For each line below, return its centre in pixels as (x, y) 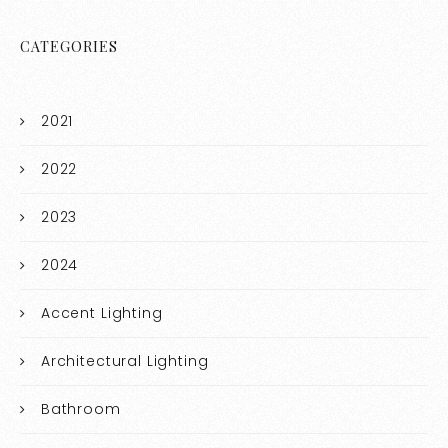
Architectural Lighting (124, 361)
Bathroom (80, 409)
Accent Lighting (101, 313)
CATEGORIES (69, 47)
